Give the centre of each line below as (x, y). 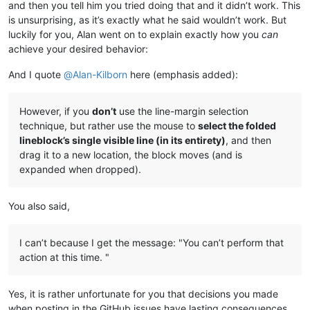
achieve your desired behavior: (78, 49)
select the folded (237, 126)
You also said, (39, 206)
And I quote (36, 75)
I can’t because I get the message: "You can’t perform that (152, 243)
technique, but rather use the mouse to (109, 126)
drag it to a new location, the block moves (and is (131, 155)
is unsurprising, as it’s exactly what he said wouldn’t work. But (147, 20)
